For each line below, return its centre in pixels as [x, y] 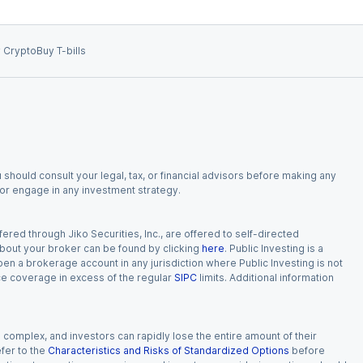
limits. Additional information [267, 278]
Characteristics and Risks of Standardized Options [169, 350]
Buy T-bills [61, 51]
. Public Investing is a [274, 248]
